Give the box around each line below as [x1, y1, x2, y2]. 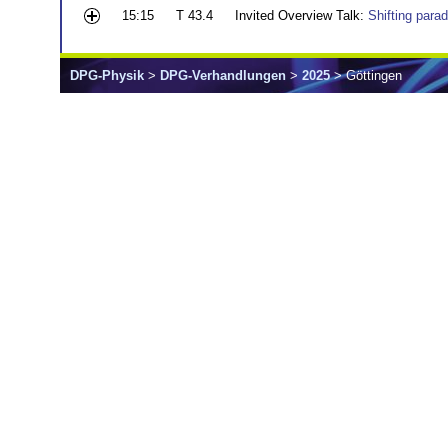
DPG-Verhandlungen [160, 67, 286, 83]
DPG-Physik [70, 67, 144, 83]
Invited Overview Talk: [235, 7, 368, 23]
